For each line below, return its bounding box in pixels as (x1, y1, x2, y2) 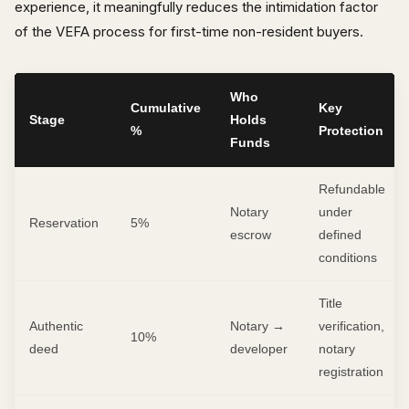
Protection (319, 122, 383, 138)
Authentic (29, 318, 83, 333)
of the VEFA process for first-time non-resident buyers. (15, 22, 363, 40)
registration (319, 363, 383, 379)
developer (230, 341, 288, 356)
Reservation (29, 215, 99, 230)
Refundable (319, 181, 385, 196)
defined (319, 226, 362, 242)
